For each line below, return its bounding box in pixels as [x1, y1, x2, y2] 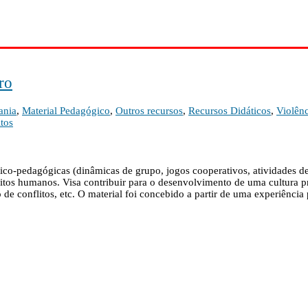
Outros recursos [115, 105, 183, 117]
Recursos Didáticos [188, 105, 271, 117]
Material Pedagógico [22, 105, 110, 117]
